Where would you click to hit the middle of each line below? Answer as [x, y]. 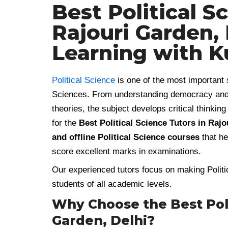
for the [65, 123]
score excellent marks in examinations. [126, 151]
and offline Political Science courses [126, 137]
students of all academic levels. [112, 184]
